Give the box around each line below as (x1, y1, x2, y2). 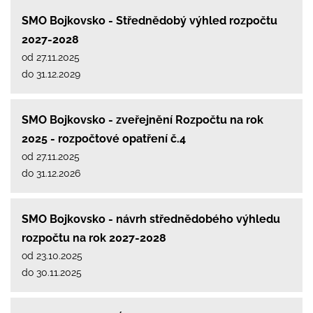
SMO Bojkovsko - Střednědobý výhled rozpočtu (22, 13, 277, 27)
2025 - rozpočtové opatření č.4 (22, 131, 186, 145)
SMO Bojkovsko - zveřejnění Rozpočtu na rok (22, 112, 263, 126)
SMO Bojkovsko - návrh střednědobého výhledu (22, 212, 280, 226)
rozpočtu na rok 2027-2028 (22, 231, 166, 245)
